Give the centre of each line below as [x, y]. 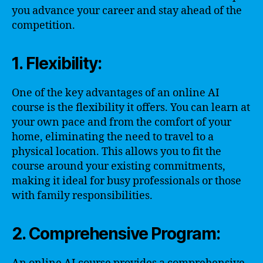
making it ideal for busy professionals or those [127, 181]
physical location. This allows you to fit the [117, 152]
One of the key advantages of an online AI [116, 93]
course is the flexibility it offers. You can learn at [131, 108]
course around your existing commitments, [119, 166]
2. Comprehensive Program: [116, 234]
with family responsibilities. [82, 196]
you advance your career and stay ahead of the [127, 11]
